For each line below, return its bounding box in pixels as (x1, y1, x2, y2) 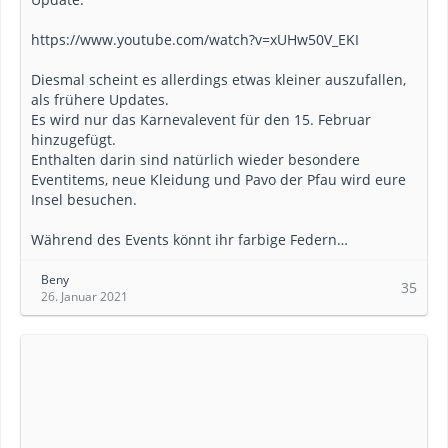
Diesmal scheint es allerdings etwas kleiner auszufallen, (31, 70, 406, 89)
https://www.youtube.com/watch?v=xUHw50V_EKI (31, 30, 359, 49)
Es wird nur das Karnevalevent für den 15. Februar (31, 110, 371, 129)
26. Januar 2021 (41, 288, 128, 305)
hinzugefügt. (31, 130, 116, 149)
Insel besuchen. (31, 190, 137, 209)
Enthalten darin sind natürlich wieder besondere (31, 150, 360, 169)
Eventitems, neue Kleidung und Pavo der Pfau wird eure (31, 170, 406, 189)
